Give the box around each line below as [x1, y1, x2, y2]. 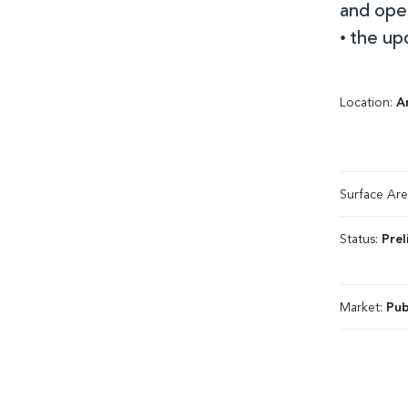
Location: [340, 97, 396, 109]
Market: [340, 301, 386, 314]
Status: [340, 233, 382, 246]
